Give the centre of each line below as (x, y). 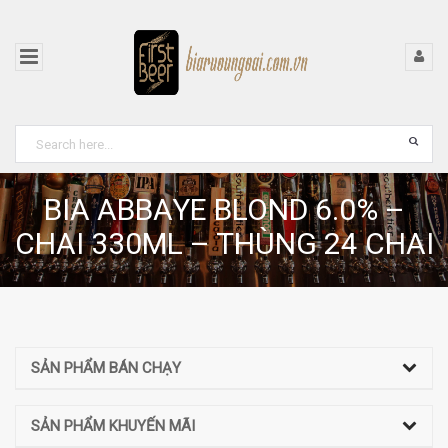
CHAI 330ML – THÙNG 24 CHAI (224, 243)
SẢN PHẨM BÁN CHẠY (106, 368)
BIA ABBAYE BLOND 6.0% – (224, 209)
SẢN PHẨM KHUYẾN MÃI (113, 426)
